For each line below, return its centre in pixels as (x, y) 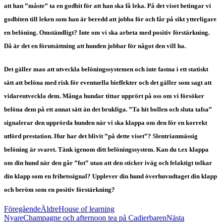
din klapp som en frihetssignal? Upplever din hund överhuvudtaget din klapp (111, 176)
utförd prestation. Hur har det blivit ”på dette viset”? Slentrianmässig (101, 136)
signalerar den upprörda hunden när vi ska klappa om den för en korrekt (106, 123)
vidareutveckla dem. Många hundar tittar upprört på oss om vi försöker (104, 96)
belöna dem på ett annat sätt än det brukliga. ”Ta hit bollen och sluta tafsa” (108, 110)
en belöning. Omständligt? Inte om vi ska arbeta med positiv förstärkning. (107, 33)
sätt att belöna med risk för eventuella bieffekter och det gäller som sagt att (108, 83)
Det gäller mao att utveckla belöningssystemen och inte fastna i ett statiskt (106, 69)
